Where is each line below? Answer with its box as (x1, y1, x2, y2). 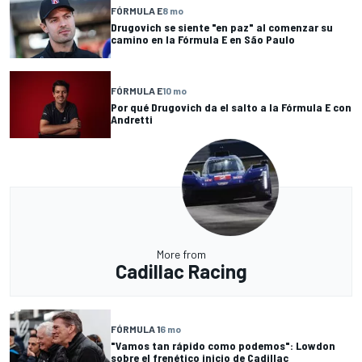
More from (156, 247, 206, 262)
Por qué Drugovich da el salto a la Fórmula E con (111, 99, 351, 114)
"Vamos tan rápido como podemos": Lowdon (111, 338, 335, 352)
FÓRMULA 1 (111, 322, 160, 335)
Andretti (111, 112, 153, 126)
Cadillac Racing (115, 259, 247, 284)
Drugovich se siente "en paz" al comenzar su (111, 19, 333, 34)
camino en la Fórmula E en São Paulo (111, 32, 295, 46)
